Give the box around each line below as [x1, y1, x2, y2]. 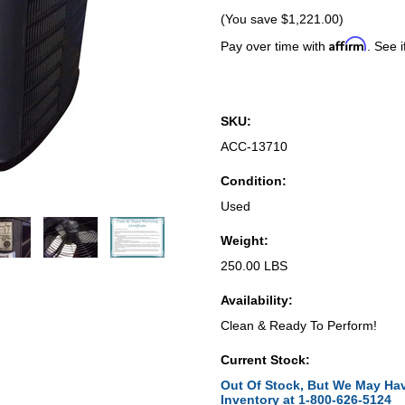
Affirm [329, 36, 367, 52]
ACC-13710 [221, 139, 287, 154]
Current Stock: [221, 353, 310, 367]
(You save [221, 12, 281, 26]
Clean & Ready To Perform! [221, 318, 377, 333]
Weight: [221, 233, 268, 248]
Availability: [221, 293, 293, 307]
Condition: [221, 174, 287, 188]
